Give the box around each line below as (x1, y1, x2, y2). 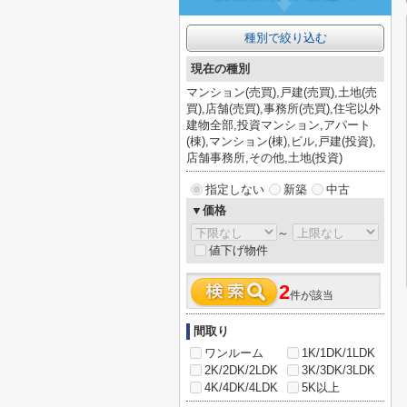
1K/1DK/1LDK (302, 346, 375, 360)
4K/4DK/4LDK (204, 381, 278, 394)
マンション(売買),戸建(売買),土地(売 (186, 85, 377, 99)
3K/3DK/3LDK (302, 363, 375, 377)
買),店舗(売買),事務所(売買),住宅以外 (186, 102, 381, 115)
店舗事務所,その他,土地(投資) (186, 151, 342, 164)
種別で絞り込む (243, 31, 327, 45)
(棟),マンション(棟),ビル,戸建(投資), (186, 134, 376, 148)
